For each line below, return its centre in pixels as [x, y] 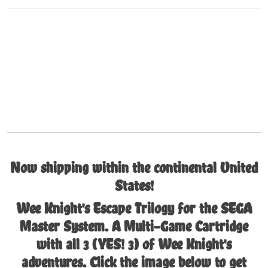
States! [134, 185]
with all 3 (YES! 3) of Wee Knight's [134, 244]
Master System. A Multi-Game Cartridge [134, 226]
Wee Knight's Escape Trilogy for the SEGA [134, 208]
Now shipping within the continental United [134, 167]
